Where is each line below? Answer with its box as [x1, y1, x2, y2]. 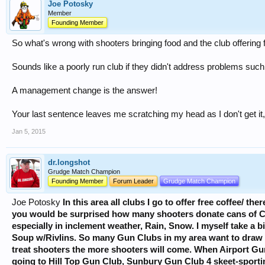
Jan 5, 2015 [12, 128, 46, 135]
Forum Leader [113, 177, 154, 185]
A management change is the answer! [12, 86, 157, 96]
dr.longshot [48, 158, 90, 167]
